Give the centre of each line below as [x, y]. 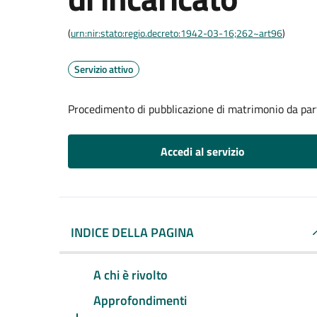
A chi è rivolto [131, 275]
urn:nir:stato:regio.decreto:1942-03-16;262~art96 [177, 33]
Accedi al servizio [202, 151]
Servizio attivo [104, 69]
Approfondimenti [140, 300]
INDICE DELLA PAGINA [132, 232]
